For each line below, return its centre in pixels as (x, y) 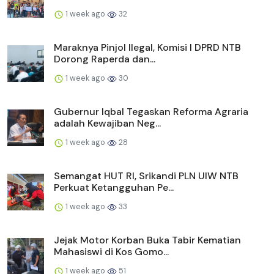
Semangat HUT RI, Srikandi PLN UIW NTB (146, 176)
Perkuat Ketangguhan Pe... (114, 187)
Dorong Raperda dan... (105, 59)
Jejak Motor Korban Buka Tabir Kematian (147, 240)
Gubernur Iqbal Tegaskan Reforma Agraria (151, 111)
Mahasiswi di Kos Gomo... (111, 251)
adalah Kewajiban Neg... (107, 123)
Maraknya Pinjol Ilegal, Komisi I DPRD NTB (147, 47)
